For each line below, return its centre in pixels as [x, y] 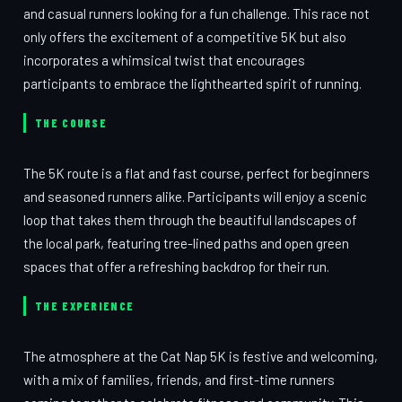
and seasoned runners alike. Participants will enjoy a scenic [195, 197]
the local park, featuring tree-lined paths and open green [186, 243]
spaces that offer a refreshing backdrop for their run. [176, 267]
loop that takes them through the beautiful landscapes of [190, 220]
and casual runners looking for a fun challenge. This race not [197, 13]
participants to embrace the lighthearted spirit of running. [192, 83]
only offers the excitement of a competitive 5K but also [185, 37]
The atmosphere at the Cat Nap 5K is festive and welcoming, [201, 356]
